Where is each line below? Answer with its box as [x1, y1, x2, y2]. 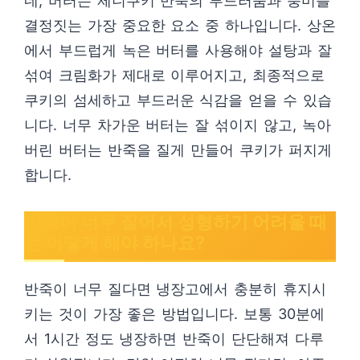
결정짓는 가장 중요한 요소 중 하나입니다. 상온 [24, 17, 336, 34]
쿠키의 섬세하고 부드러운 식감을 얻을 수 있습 [24, 92, 332, 108]
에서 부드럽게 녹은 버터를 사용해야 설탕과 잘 [24, 42, 332, 59]
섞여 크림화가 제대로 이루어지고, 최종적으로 [24, 67, 325, 84]
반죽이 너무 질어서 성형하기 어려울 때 [24, 211, 327, 232]
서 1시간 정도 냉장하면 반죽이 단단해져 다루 [24, 330, 324, 347]
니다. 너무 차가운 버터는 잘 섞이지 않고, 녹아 [24, 117, 331, 133]
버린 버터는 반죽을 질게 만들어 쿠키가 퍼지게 [24, 141, 332, 158]
